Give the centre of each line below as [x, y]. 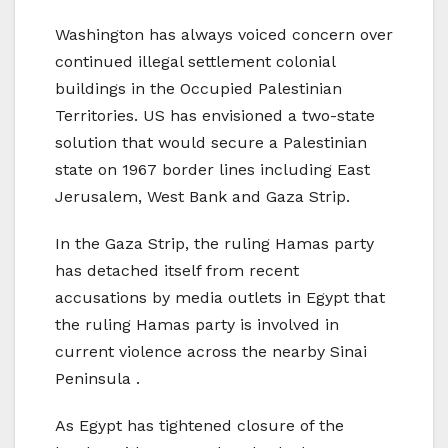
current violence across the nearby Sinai [211, 352]
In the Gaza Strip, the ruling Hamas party [214, 244]
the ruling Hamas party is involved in [197, 325]
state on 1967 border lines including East [212, 170]
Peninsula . [97, 379]
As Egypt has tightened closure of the [199, 426]
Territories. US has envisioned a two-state [215, 116]
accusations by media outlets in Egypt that [220, 298]
